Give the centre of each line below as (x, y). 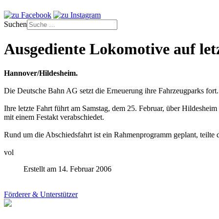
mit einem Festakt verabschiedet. (54, 117)
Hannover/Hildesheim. (41, 73)
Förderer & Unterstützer (41, 194)
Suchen (15, 24)
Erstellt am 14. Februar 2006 (67, 169)
